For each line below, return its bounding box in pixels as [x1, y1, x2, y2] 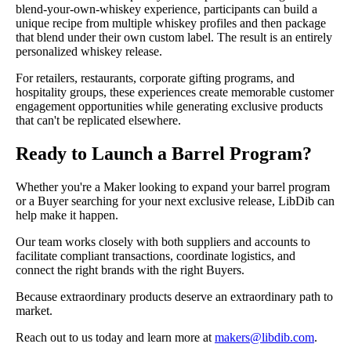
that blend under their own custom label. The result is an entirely [16, 31, 332, 45]
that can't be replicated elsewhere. [16, 114, 181, 128]
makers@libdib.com [215, 331, 314, 345]
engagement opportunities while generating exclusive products [16, 100, 323, 114]
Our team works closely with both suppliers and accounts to [16, 235, 310, 249]
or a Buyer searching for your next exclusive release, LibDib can [16, 194, 335, 208]
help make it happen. [16, 208, 118, 223]
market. [16, 304, 52, 318]
